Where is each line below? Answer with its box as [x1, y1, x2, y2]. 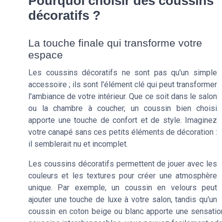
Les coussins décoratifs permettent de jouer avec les [28, 159, 217, 168]
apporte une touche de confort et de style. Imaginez [28, 115, 217, 125]
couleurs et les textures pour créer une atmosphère [28, 171, 217, 180]
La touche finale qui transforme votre [28, 37, 202, 49]
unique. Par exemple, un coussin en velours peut [28, 183, 217, 192]
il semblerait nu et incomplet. [28, 139, 128, 149]
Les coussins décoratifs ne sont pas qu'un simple [28, 68, 217, 77]
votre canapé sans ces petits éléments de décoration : [28, 127, 217, 137]
